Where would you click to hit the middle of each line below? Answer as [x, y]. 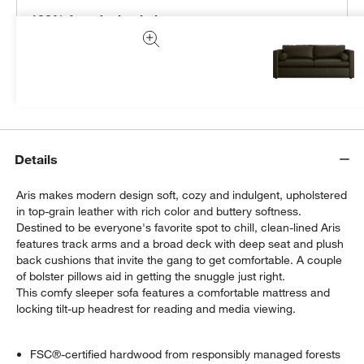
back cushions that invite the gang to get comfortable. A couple [180, 260]
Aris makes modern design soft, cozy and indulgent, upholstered [182, 195]
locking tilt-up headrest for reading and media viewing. [156, 308]
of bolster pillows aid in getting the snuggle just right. [151, 276]
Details [37, 160]
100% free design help [98, 19]
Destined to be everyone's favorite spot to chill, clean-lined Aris [179, 227]
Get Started [60, 84]
